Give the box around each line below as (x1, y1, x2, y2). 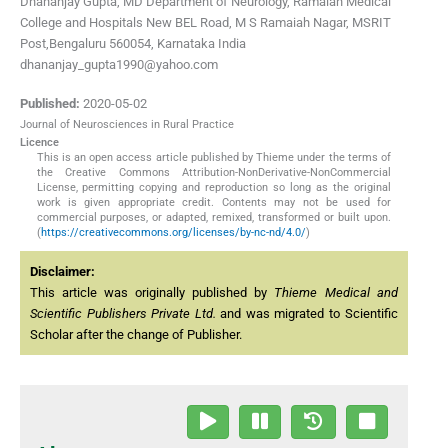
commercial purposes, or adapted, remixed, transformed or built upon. (36, 211, 392, 225)
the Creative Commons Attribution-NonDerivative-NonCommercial (36, 166, 392, 180)
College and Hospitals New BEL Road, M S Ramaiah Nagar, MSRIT (20, 14, 391, 30)
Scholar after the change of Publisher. (30, 327, 242, 343)
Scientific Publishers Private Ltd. (30, 306, 216, 322)
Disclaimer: (30, 264, 95, 280)
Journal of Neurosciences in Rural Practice (20, 118, 234, 132)
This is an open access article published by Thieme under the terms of (36, 151, 392, 165)
